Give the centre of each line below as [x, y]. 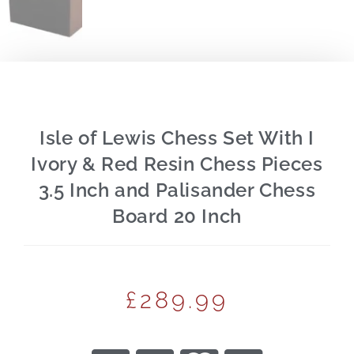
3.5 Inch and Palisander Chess [177, 190]
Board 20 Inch [177, 216]
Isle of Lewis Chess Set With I [177, 137]
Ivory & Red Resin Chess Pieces [177, 164]
